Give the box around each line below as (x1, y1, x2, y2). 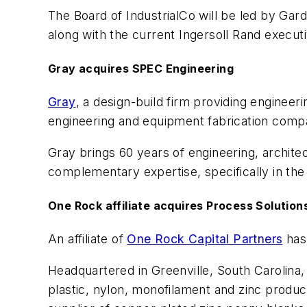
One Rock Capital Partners (127, 232, 283, 247)
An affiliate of (48, 232, 127, 247)
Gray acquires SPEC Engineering (48, 61, 234, 75)
